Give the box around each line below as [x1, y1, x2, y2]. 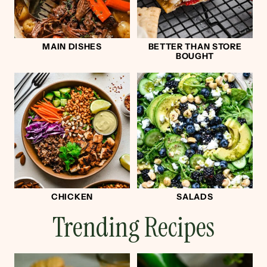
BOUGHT [175, 51, 215, 61]
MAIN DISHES [42, 41, 102, 52]
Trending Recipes [52, 209, 215, 245]
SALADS [176, 191, 213, 202]
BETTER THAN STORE [148, 41, 242, 52]
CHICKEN [51, 191, 93, 202]
